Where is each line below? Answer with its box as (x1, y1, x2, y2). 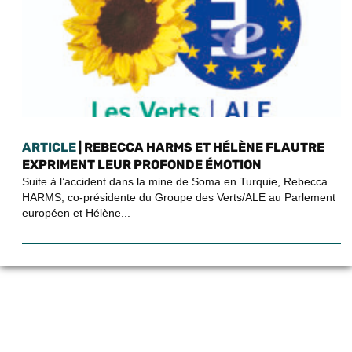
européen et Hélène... (22, 206, 130, 219)
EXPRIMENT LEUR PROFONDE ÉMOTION (22, 156, 262, 172)
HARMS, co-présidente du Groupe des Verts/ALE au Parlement (22, 190, 335, 203)
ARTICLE (22, 139, 76, 155)
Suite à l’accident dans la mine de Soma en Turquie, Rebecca (22, 174, 328, 188)
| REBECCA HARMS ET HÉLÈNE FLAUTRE (76, 139, 324, 155)
